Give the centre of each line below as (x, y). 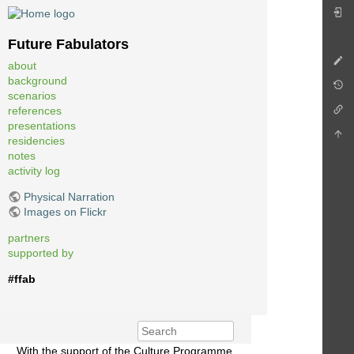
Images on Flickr (65, 211)
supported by (41, 252)
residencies (36, 140)
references (35, 110)
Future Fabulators (68, 45)
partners (29, 237)
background (38, 80)
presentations (42, 125)
